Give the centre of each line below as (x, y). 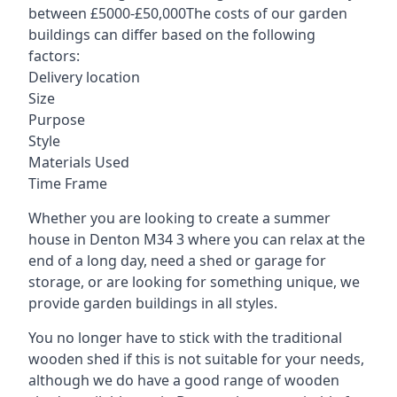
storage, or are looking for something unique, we (194, 281)
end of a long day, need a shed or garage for (177, 260)
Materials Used (79, 162)
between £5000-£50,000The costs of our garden (188, 13)
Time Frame (68, 183)
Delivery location (84, 77)
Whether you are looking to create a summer (179, 218)
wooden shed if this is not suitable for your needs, (196, 358)
